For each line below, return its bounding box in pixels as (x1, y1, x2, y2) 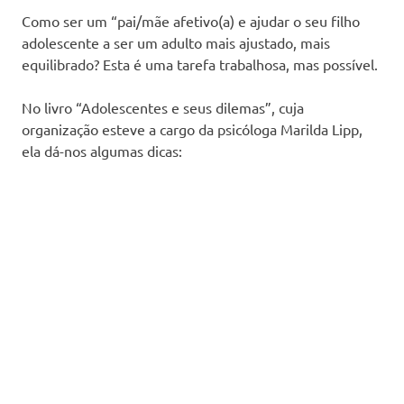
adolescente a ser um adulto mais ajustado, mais (22, 32, 330, 51)
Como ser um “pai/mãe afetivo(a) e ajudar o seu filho (22, 11, 360, 30)
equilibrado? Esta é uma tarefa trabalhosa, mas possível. (22, 54, 378, 73)
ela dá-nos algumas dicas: (22, 141, 182, 160)
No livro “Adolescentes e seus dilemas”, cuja (22, 97, 304, 116)
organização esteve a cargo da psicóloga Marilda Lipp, (22, 119, 363, 138)
